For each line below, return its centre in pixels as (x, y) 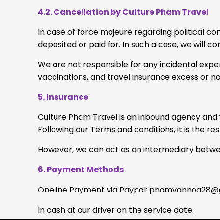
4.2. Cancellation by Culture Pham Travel (123, 12)
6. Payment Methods (81, 169)
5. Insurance (63, 97)
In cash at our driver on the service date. (116, 210)
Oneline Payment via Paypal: (94, 190)
